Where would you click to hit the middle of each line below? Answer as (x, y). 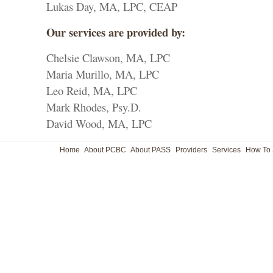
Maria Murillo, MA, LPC (103, 74)
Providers (191, 150)
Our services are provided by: (116, 32)
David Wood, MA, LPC (99, 123)
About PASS (151, 150)
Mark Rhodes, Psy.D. (94, 107)
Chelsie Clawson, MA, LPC (108, 58)
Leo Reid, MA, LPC (92, 90)
